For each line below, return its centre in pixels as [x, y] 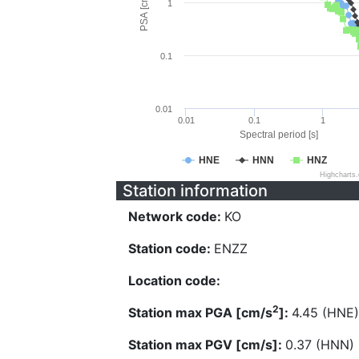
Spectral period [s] [278, 135]
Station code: [171, 248]
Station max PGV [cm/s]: [207, 345]
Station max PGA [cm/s [200, 313]
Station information [195, 191]
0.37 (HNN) [320, 345]
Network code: [176, 216]
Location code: [174, 280]
